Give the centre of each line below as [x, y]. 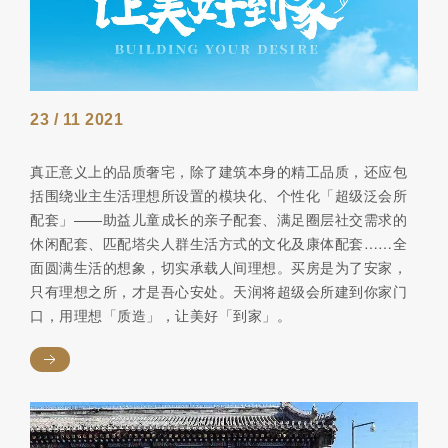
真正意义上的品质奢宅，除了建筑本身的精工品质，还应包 [218, 170]
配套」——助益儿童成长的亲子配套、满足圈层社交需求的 [218, 218]
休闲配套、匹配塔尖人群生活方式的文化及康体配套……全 [218, 242]
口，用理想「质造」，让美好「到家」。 [160, 314]
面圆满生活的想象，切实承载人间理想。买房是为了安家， [218, 266]
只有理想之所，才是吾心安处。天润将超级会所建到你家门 [218, 290]
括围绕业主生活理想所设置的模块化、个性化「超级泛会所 [218, 194]
